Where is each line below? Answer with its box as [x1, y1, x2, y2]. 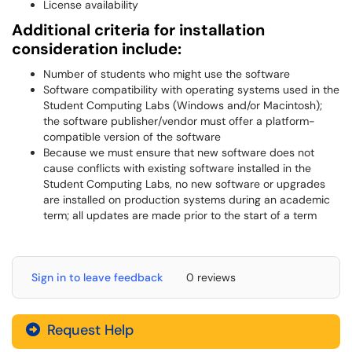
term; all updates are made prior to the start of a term [43, 208, 317, 222]
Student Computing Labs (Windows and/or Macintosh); [43, 98, 322, 112]
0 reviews [186, 270, 236, 284]
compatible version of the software [43, 130, 221, 144]
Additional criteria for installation [12, 20, 265, 40]
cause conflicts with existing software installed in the [43, 161, 311, 175]
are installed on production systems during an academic [43, 192, 330, 207]
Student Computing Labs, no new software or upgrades [43, 177, 325, 191]
